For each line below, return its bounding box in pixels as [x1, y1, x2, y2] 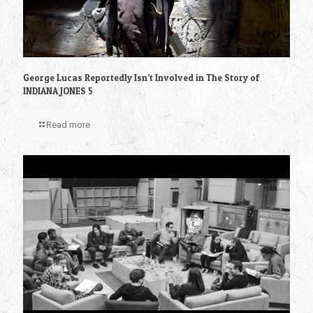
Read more [46, 119, 90, 130]
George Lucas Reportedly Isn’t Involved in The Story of [23, 71, 259, 83]
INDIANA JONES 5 [23, 85, 93, 96]
